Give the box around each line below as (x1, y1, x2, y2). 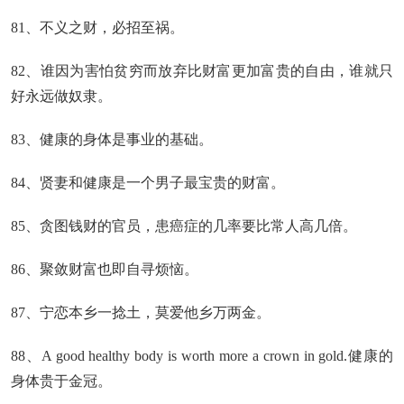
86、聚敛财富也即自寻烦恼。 (11, 262, 198, 277)
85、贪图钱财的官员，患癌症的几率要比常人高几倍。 (11, 218, 357, 234)
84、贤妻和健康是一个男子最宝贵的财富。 (11, 175, 285, 190)
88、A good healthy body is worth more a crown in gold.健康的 (11, 348, 393, 363)
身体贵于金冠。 (11, 373, 112, 389)
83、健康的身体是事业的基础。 (11, 132, 213, 147)
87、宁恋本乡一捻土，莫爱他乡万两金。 (11, 305, 271, 320)
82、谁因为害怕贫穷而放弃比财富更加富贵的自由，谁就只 (11, 63, 393, 78)
